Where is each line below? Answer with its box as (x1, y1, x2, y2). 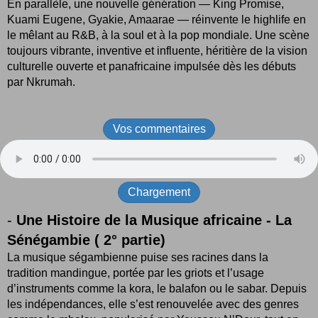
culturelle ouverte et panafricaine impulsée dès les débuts (7, 60, 296, 72)
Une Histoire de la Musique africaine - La (12, 212, 292, 229)
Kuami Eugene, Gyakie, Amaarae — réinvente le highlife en (7, 13, 306, 26)
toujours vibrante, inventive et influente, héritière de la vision (7, 44, 307, 57)
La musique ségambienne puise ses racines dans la (7, 251, 268, 264)
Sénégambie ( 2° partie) (7, 232, 170, 248)
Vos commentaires (112, 122, 206, 135)
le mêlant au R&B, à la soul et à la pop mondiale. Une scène (7, 28, 309, 41)
